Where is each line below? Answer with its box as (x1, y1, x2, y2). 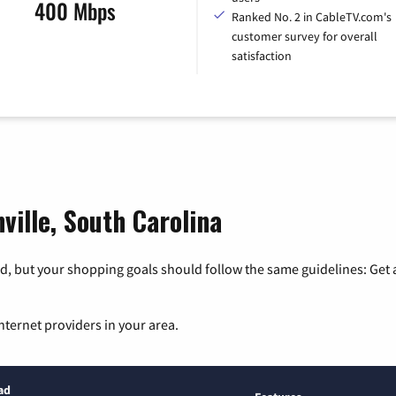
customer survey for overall (232, 28, 377, 45)
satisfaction (232, 48, 292, 65)
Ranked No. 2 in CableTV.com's (232, 9, 392, 26)
